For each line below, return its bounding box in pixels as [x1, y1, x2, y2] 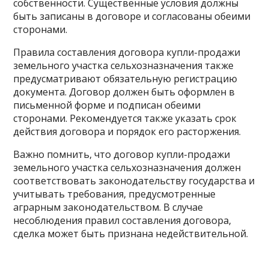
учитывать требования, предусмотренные [13, 187, 216, 201]
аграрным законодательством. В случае [13, 201, 204, 214]
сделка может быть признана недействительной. [13, 227, 249, 240]
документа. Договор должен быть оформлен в [13, 85, 235, 98]
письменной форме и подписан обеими [13, 98, 201, 112]
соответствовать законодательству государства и [13, 174, 255, 187]
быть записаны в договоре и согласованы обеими [13, 10, 251, 23]
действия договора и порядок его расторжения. [13, 125, 241, 138]
